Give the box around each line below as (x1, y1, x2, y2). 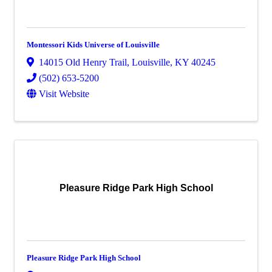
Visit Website (39, 89, 89, 100)
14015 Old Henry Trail (39, 57, 127, 68)
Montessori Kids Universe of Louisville (27, 39, 160, 49)
